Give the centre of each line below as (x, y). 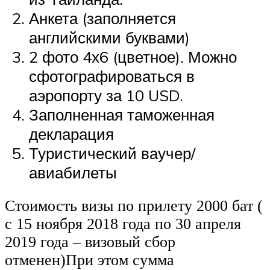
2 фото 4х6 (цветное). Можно (133, 56)
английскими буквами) (109, 37)
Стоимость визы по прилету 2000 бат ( (134, 206)
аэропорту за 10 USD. (106, 95)
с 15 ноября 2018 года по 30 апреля (123, 224)
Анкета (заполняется (102, 18)
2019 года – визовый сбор (90, 242)
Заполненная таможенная (122, 114)
